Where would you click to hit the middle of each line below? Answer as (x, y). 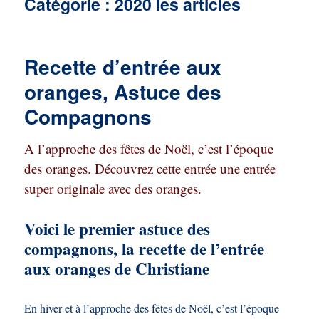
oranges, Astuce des (123, 92)
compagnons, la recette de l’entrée (145, 249)
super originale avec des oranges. (113, 189)
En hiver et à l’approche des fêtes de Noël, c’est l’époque (152, 308)
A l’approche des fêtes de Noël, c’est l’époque (149, 149)
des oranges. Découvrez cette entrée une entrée (150, 169)
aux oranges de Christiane (117, 269)
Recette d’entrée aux (123, 67)
